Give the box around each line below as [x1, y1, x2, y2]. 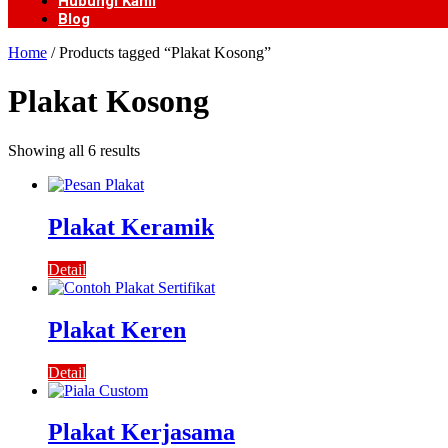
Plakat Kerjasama [48, 419, 235, 446]
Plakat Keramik [48, 213, 214, 240]
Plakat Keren [48, 316, 186, 343]
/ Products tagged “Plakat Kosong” [47, 44, 271, 61]
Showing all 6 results [8, 141, 140, 159]
